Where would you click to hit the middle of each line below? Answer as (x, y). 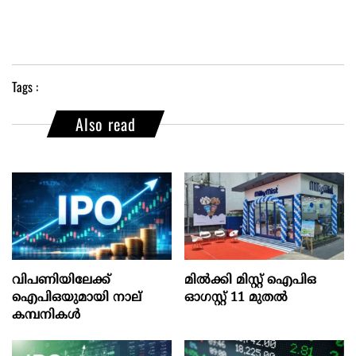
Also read (106, 124)
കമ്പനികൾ (46, 315)
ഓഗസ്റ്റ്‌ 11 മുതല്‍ (236, 298)
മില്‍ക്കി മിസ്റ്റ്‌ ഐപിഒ (251, 281)
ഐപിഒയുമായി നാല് (77, 298)
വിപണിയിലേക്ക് (61, 281)
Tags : (25, 87)
